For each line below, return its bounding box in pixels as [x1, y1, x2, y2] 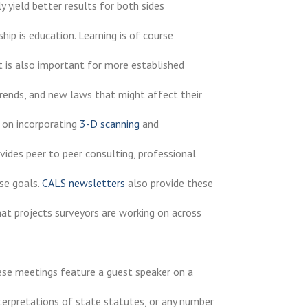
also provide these [125, 175, 213, 190]
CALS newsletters [42, 175, 125, 190]
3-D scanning [80, 116, 140, 131]
